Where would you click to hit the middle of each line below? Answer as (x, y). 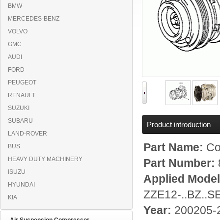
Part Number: (181, 163)
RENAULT (22, 95)
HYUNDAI (21, 185)
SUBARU (20, 121)
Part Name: (175, 148)
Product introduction (179, 124)
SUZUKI (19, 108)
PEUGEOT (22, 82)
